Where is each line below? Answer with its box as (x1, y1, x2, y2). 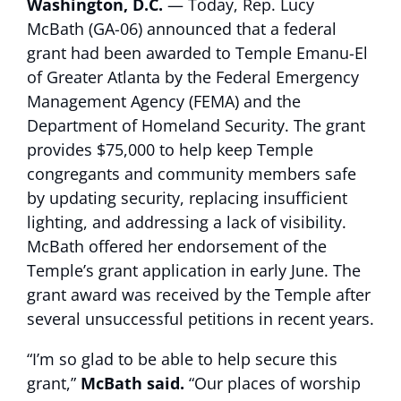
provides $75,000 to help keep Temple (27, 139, 313, 161)
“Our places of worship (184, 372, 361, 395)
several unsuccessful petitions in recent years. (27, 308, 374, 330)
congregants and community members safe (27, 163, 356, 185)
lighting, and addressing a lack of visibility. (27, 211, 346, 234)
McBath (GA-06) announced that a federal (27, 18, 337, 40)
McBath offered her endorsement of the (27, 235, 327, 258)
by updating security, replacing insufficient (27, 187, 347, 209)
